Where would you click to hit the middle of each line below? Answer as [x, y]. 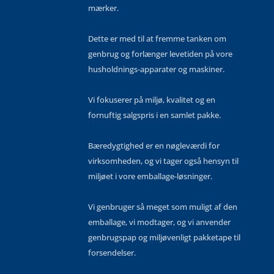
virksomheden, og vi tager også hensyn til [163, 161]
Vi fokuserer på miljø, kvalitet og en [152, 100]
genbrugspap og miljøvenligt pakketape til [164, 238]
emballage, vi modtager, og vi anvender [159, 222]
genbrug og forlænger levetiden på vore [160, 54]
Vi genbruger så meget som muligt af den [163, 207]
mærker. [103, 8]
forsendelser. [112, 253]
